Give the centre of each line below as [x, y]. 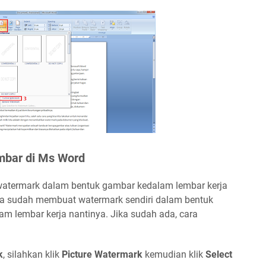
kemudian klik [174, 254]
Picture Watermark [102, 254]
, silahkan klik [32, 254]
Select [219, 254]
